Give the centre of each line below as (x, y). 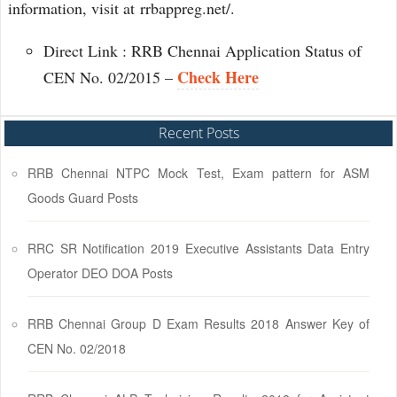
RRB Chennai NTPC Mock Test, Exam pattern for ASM (198, 173)
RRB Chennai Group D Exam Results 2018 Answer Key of (198, 323)
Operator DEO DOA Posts (100, 273)
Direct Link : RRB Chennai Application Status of (202, 51)
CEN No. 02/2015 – (110, 77)
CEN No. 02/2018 (77, 348)
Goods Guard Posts (83, 198)
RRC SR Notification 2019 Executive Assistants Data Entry (198, 248)
